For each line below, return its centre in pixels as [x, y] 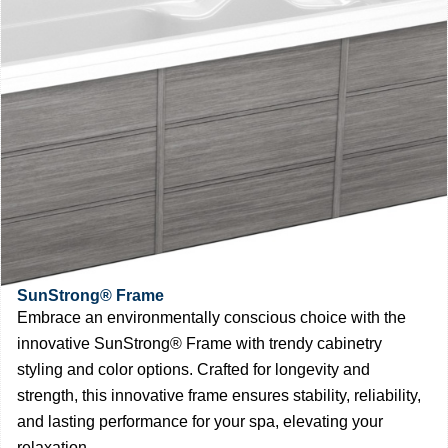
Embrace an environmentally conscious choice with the [211, 317]
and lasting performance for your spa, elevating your [200, 421]
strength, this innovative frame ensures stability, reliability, [219, 395]
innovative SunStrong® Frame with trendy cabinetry [199, 343]
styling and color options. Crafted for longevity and [193, 369]
